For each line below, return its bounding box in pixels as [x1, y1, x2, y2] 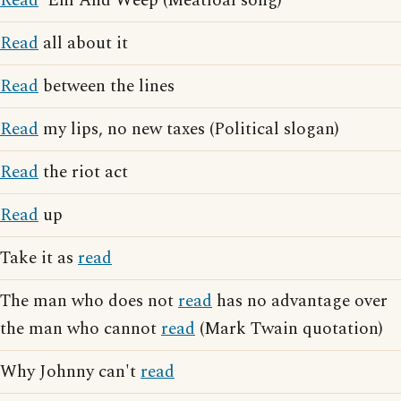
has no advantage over [212, 288, 388, 314]
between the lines [38, 73, 175, 99]
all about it [38, 30, 128, 56]
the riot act [38, 159, 128, 185]
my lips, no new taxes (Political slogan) [38, 116, 339, 142]
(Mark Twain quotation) [195, 316, 383, 342]
